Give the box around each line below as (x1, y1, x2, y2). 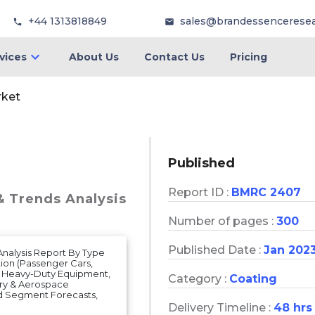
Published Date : (168, 243, 264, 257)
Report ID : (168, 185, 231, 199)
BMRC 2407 (231, 185, 301, 199)
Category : (168, 271, 229, 285)
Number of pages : (168, 214, 276, 228)
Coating (229, 271, 277, 285)
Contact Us (143, 51, 205, 63)
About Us (68, 51, 119, 63)
